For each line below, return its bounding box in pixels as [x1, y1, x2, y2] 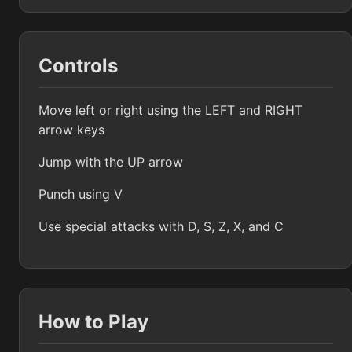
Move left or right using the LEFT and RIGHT [38, 102, 302, 119]
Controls [38, 54, 118, 78]
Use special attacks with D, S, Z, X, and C [38, 218, 284, 235]
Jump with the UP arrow [38, 154, 183, 170]
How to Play [38, 310, 148, 334]
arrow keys [38, 122, 104, 138]
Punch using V [38, 186, 123, 203]
